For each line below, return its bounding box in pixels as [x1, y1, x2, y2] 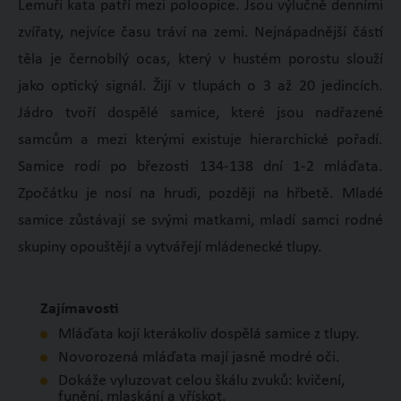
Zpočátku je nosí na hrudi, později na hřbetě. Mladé [17, 185, 384, 203]
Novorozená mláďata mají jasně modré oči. [57, 349, 340, 367]
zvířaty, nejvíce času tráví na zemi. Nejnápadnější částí [17, 24, 384, 42]
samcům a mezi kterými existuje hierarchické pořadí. [17, 132, 384, 149]
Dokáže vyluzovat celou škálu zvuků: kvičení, [57, 372, 345, 390]
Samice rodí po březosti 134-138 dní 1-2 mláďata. [17, 158, 384, 176]
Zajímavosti [39, 301, 119, 319]
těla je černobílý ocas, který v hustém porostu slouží [17, 51, 384, 69]
